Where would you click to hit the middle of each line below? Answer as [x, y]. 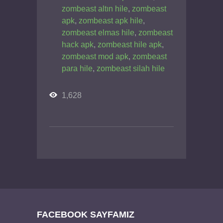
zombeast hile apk [130, 44]
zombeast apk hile [111, 20]
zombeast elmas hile [98, 32]
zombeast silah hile [131, 68]
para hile [77, 68]
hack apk [78, 44]
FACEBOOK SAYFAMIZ [86, 214]
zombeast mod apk [95, 56]
